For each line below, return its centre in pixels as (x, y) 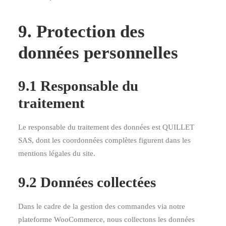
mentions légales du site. (57, 153)
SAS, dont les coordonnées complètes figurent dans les (104, 140)
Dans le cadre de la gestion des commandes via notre (102, 206)
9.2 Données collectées (87, 182)
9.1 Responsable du (78, 86)
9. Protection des (81, 32)
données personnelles (98, 53)
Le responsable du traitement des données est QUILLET (106, 127)
